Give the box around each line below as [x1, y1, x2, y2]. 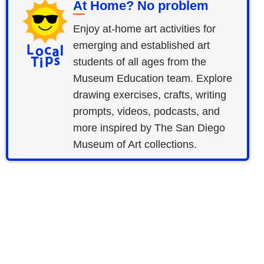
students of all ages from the [73, 55, 207, 68]
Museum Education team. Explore [73, 72, 233, 84]
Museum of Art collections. [73, 138, 197, 150]
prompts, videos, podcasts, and [73, 105, 220, 117]
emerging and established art [73, 39, 210, 51]
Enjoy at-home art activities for [73, 22, 216, 35]
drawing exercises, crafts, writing [73, 88, 227, 101]
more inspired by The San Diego [73, 121, 226, 134]
